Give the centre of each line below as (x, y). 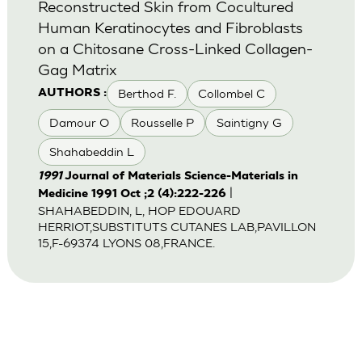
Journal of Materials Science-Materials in (181, 177)
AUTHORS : (72, 93)
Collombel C (232, 93)
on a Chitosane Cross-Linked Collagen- (175, 48)
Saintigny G (249, 123)
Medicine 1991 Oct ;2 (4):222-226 (132, 195)
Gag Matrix (77, 69)
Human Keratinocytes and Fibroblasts (170, 27)
